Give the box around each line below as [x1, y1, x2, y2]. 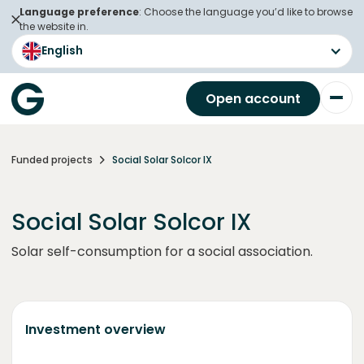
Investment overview [25, 320, 166, 339]
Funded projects [11, 153, 93, 167]
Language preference [19, 5, 139, 19]
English [41, 42, 83, 58]
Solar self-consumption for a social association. [11, 242, 313, 261]
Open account [206, 89, 301, 108]
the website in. [19, 19, 89, 33]
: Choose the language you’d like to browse [139, 5, 353, 19]
